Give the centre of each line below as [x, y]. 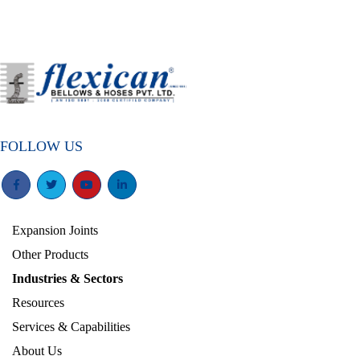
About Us [37, 351]
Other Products [50, 254]
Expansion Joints [55, 230]
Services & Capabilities [71, 327]
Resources [38, 303]
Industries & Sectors [67, 278]
